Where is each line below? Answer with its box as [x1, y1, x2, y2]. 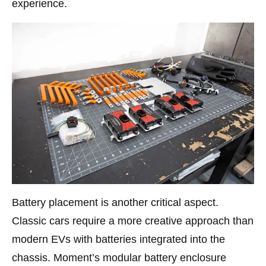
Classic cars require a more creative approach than [12, 215, 254, 227]
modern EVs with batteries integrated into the [12, 233, 225, 246]
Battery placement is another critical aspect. [12, 197, 218, 209]
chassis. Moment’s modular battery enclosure [12, 252, 226, 264]
